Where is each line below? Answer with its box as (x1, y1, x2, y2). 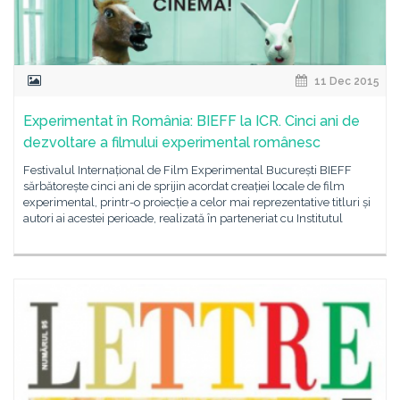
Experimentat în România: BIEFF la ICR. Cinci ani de (23, 112, 360, 129)
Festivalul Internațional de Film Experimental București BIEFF (23, 163, 352, 177)
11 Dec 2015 (312, 75, 379, 87)
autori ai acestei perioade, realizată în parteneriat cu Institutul (23, 212, 343, 225)
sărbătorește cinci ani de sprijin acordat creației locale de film (23, 179, 345, 193)
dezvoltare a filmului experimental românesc (23, 134, 321, 151)
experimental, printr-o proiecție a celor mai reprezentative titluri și (23, 196, 371, 209)
